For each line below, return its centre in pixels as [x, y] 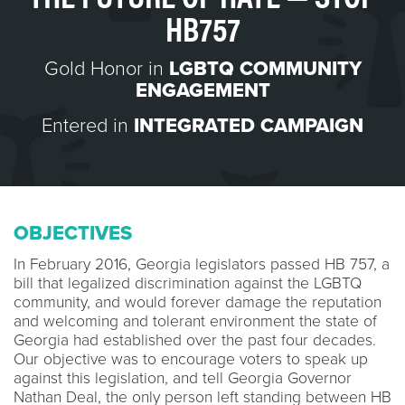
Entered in [88, 125]
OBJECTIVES [73, 233]
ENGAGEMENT [202, 90]
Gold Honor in [106, 68]
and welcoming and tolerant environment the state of [195, 321]
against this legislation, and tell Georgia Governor [183, 378]
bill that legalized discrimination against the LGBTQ [188, 283]
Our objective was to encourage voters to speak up [191, 359]
